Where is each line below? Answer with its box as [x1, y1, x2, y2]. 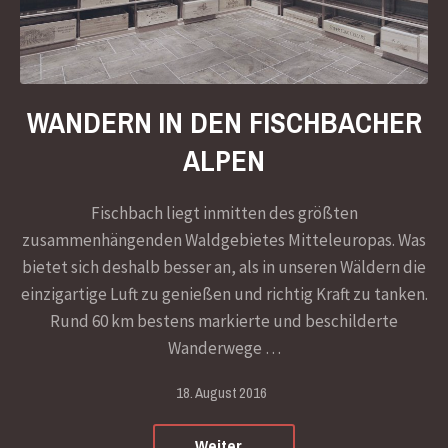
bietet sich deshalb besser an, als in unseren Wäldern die [22, 255, 426, 278]
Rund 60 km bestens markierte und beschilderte [50, 309, 398, 332]
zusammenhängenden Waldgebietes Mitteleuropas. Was [22, 228, 426, 251]
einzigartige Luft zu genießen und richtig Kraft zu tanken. [20, 282, 428, 305]
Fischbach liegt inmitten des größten [90, 201, 358, 224]
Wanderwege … [167, 336, 281, 359]
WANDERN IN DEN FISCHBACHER [26, 102, 422, 142]
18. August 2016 [176, 381, 267, 403]
